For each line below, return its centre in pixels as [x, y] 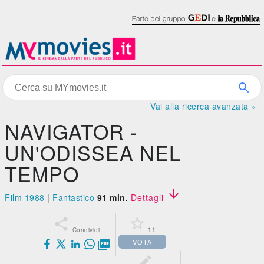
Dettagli [148, 197]
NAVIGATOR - [71, 131]
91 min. [113, 197]
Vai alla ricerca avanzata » [203, 106]
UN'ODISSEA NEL [93, 152]
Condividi [86, 230]
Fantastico [74, 197]
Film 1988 [25, 197]
